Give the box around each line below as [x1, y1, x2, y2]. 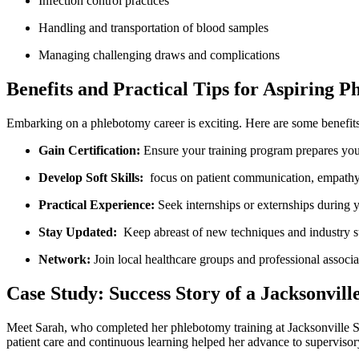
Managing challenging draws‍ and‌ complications [38, 47, 280, 62]
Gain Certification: [38, 143, 140, 157]
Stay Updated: [38, 224, 117, 239]
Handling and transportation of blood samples [38, 20, 268, 34]
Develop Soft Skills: [38, 170, 143, 184]
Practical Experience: [38, 197, 155, 212]
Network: [38, 252, 91, 266]
